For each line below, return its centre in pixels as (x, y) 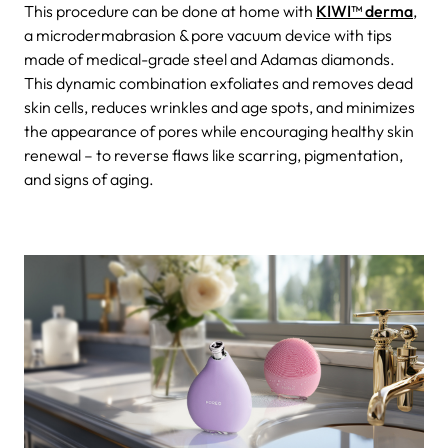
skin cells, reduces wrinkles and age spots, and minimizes (219, 106)
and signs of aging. (90, 178)
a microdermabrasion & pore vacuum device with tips (208, 34)
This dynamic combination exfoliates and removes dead (218, 82)
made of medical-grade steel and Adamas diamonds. (209, 58)
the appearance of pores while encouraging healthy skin (219, 130)
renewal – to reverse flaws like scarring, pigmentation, (213, 154)
